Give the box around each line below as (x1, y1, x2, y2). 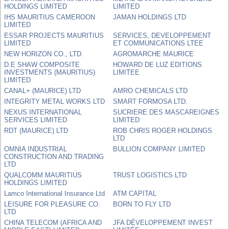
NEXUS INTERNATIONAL (4, 108, 82, 116)
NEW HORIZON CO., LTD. (4, 50, 84, 58)
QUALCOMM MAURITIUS (4, 171, 82, 179)
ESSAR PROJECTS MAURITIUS (4, 31, 104, 39)
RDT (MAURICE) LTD (4, 126, 68, 134)
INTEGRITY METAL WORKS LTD (4, 97, 105, 105)
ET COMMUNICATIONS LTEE (113, 39, 204, 47)
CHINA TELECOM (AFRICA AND (4, 218, 102, 226)
